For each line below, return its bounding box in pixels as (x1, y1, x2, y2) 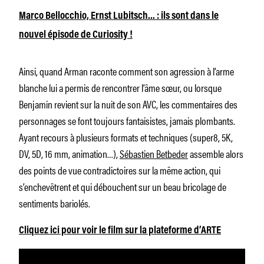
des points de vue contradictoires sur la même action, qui (19, 161, 220, 177)
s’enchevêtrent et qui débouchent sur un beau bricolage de (19, 178, 226, 194)
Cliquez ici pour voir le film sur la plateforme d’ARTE (19, 225, 221, 236)
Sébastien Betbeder (120, 145, 188, 161)
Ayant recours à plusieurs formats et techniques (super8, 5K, (19, 128, 233, 144)
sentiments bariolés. (19, 194, 90, 210)
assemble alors (188, 145, 243, 161)
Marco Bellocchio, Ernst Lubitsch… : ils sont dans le (19, 11, 219, 22)
